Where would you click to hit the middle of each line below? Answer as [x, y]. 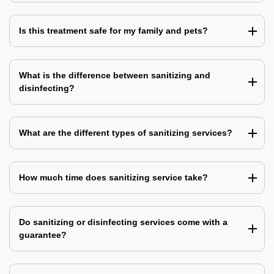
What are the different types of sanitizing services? [126, 132]
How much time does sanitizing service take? [113, 177]
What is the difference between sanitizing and [115, 75]
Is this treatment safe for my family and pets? [113, 30]
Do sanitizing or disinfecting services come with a [123, 222]
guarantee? [43, 235]
